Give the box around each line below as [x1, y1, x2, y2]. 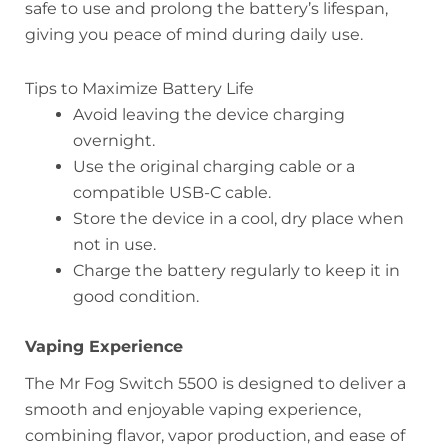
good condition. [73, 287, 199, 307]
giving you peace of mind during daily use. [25, 25, 363, 45]
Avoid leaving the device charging [73, 105, 345, 125]
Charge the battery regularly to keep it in [73, 261, 400, 281]
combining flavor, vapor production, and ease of [25, 426, 405, 446]
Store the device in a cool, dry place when [73, 209, 404, 229]
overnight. [73, 131, 155, 151]
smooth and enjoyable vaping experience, [25, 400, 361, 420]
